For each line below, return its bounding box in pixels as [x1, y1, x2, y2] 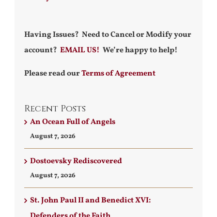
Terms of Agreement [81, 68, 155, 79]
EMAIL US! [60, 45, 100, 56]
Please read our [24, 68, 81, 79]
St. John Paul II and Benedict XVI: [30, 195, 151, 206]
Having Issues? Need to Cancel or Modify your [24, 30, 191, 40]
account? [24, 45, 60, 56]
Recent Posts [24, 103, 86, 115]
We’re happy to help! [100, 45, 178, 56]
